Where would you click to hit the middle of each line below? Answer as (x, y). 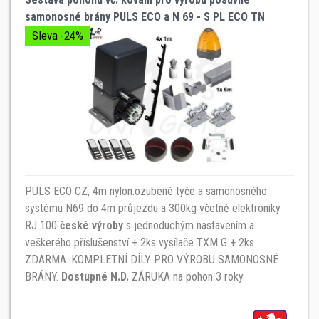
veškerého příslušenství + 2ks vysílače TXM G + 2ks (140, 242)
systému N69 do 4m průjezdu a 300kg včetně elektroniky (153, 208)
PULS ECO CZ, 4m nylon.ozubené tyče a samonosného (146, 191)
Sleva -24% (58, 35)
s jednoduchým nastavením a (189, 225)
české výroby (91, 225)
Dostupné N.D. (95, 276)
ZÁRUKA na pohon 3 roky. (187, 276)
